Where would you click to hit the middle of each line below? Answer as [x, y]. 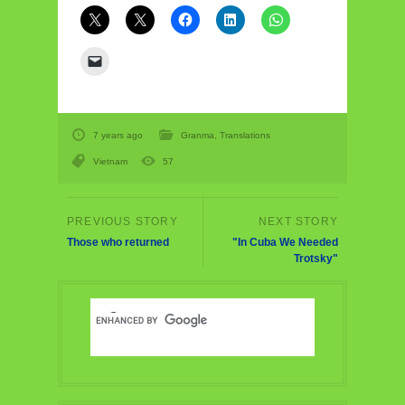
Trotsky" [316, 259]
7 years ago [118, 136]
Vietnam [110, 162]
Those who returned [118, 243]
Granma [198, 136]
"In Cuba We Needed [285, 243]
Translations [245, 136]
